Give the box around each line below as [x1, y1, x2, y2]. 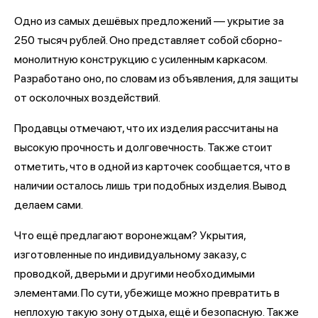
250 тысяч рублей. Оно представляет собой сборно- [14, 33, 283, 47]
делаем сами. [14, 198, 83, 212]
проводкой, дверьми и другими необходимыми [14, 267, 255, 280]
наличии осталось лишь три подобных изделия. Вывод [14, 179, 287, 192]
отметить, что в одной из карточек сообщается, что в [14, 160, 290, 173]
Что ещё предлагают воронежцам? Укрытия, [14, 229, 246, 242]
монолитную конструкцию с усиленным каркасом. [14, 53, 267, 66]
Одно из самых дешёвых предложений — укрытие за [14, 14, 284, 28]
